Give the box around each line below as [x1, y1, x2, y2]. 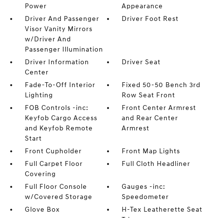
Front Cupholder [24, 147, 82, 155]
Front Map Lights [122, 147, 181, 155]
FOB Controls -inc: [24, 104, 89, 112]
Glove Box [24, 205, 60, 214]
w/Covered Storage [24, 193, 92, 201]
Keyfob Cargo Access [24, 114, 97, 122]
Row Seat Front [122, 91, 176, 99]
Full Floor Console [24, 182, 87, 191]
